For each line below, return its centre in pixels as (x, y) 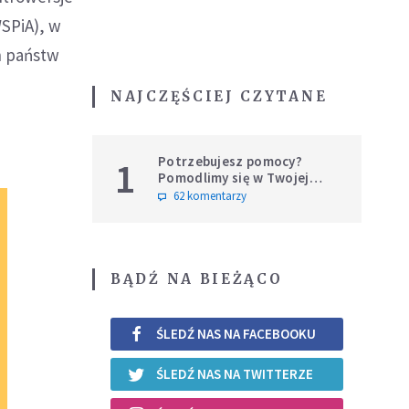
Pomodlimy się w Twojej (234, 177)
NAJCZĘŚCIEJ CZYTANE (219, 96)
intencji (182, 194)
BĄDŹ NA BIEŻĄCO (197, 278)
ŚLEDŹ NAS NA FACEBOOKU (236, 334)
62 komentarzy (210, 195)
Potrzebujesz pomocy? (230, 161)
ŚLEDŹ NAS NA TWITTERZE (235, 374)
